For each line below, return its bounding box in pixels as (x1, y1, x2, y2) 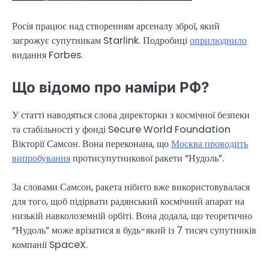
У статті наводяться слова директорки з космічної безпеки (12, 108, 250, 122)
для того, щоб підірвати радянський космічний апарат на (12, 195, 244, 209)
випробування (12, 151, 70, 166)
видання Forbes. (12, 48, 83, 62)
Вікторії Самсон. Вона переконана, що (12, 137, 171, 151)
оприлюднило (190, 34, 247, 47)
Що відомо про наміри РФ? (12, 79, 209, 97)
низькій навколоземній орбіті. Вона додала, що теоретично (12, 209, 252, 223)
